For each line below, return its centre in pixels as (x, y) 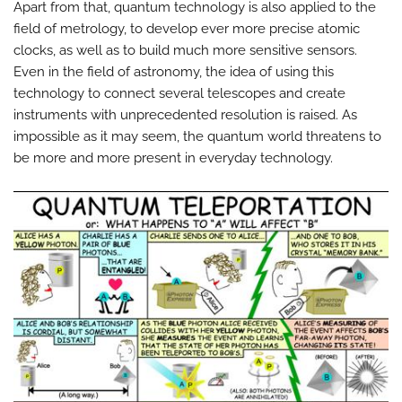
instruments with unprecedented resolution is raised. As (185, 115)
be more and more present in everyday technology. (173, 158)
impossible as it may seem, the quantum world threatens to (197, 137)
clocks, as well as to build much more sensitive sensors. (185, 51)
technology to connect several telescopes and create (179, 94)
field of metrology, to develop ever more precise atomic (187, 29)
